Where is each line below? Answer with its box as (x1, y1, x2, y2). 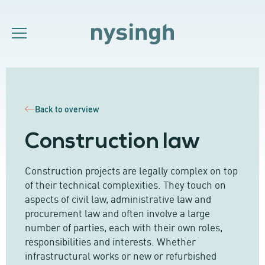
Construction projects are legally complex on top (25, 163, 238, 177)
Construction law (25, 131, 202, 153)
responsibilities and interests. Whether (25, 234, 196, 248)
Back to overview (35, 103, 99, 115)
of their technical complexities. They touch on (25, 177, 226, 191)
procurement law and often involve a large (25, 205, 210, 219)
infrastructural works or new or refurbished (25, 248, 216, 262)
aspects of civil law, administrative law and (25, 191, 211, 205)
